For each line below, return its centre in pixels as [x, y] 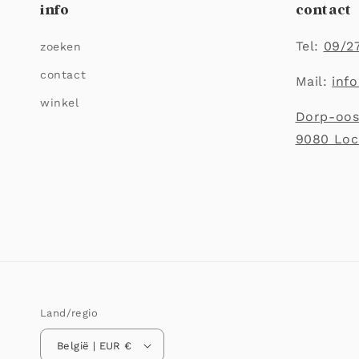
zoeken [61, 47]
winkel [60, 103]
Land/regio [69, 313]
